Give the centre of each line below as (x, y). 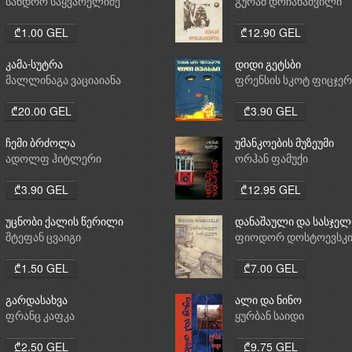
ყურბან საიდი (269, 317)
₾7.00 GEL (270, 268)
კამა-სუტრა (34, 65)
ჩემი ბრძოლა (40, 144)
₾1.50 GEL (41, 268)
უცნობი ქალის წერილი (64, 222)
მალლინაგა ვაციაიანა (63, 81)
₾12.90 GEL (270, 32)
